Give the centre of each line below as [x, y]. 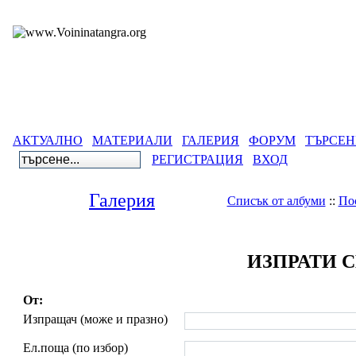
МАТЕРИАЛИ [132, 140]
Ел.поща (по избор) [75, 348]
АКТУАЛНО [48, 140]
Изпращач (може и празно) [95, 319]
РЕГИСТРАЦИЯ [197, 159]
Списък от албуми [276, 201]
